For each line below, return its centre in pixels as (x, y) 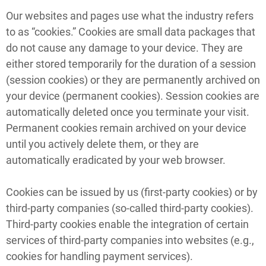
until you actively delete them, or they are (102, 144)
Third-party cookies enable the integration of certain (127, 224)
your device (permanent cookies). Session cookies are (133, 96)
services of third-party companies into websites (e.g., (130, 240)
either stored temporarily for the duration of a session (131, 64)
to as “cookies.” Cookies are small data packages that (131, 31)
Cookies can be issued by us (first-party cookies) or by (132, 192)
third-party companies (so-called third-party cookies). (130, 208)
